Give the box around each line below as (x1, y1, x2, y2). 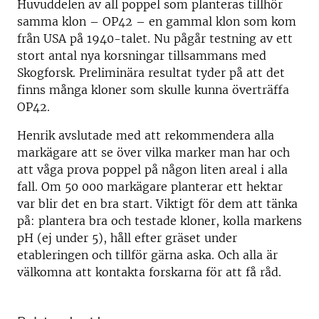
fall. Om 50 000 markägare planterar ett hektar (17, 179, 283, 194)
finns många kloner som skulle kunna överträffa (17, 83, 289, 98)
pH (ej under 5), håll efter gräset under (17, 231, 237, 246)
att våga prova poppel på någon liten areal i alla (17, 162, 288, 177)
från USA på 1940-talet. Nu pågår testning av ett (17, 31, 293, 46)
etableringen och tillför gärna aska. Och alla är (17, 248, 278, 263)
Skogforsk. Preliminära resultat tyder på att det (17, 66, 285, 80)
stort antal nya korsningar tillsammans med (17, 48, 266, 63)
